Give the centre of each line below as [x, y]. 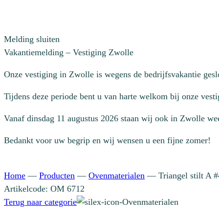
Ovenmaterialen [117, 175]
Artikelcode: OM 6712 [44, 189]
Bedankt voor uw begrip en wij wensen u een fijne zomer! [107, 140]
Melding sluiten [32, 39]
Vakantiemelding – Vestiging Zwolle [69, 52]
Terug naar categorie [40, 202]
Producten [57, 175]
